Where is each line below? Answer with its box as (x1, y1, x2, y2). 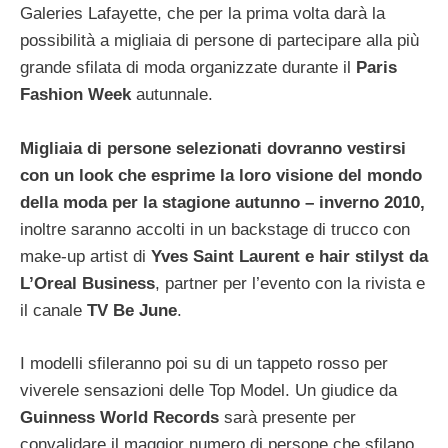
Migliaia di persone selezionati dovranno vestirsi (20, 139, 406, 159)
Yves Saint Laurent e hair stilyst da (146, 247, 428, 267)
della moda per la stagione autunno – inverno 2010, (20, 193, 425, 213)
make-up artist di (20, 247, 146, 267)
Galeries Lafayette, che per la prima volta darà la (20, 4, 385, 24)
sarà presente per (219, 407, 356, 427)
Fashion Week (20, 85, 131, 105)
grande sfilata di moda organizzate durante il (20, 58, 356, 78)
